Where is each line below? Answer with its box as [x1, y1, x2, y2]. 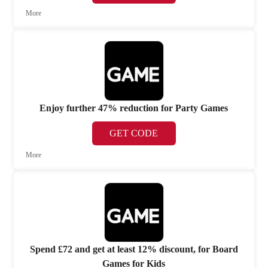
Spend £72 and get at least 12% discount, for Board [29, 244, 238, 255]
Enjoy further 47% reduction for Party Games [39, 102, 229, 113]
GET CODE [109, 127, 159, 138]
